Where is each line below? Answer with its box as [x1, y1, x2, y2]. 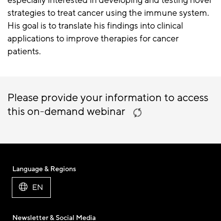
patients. [7, 45, 41, 58]
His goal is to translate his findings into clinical [7, 20, 183, 32]
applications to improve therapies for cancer [7, 33, 179, 45]
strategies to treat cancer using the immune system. [7, 7, 209, 19]
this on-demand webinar [7, 104, 128, 119]
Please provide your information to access [7, 90, 208, 105]
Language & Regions [12, 164, 76, 174]
